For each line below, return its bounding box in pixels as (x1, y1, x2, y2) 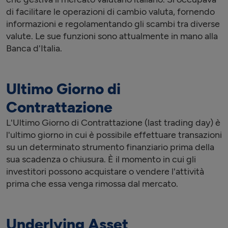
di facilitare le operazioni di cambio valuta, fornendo (6, 6, 215, 17)
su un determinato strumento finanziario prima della (6, 141, 214, 153)
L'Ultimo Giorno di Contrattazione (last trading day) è (6, 117, 220, 128)
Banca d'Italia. (6, 43, 62, 54)
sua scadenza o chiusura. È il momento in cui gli (6, 154, 196, 165)
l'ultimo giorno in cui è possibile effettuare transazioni (6, 129, 222, 140)
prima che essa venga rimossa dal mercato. (6, 178, 178, 189)
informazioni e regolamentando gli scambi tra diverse (6, 18, 220, 30)
